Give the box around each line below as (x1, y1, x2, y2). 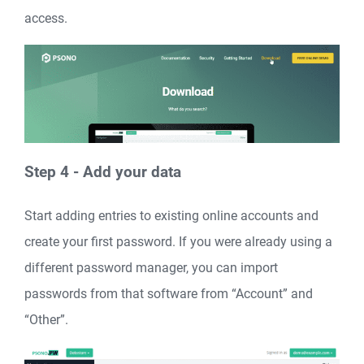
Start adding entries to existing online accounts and (24, 208, 318, 224)
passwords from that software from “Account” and (24, 286, 313, 302)
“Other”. (24, 312, 68, 328)
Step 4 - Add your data (24, 163, 181, 182)
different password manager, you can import (24, 260, 278, 276)
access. (24, 11, 67, 27)
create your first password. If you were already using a (24, 234, 332, 250)
